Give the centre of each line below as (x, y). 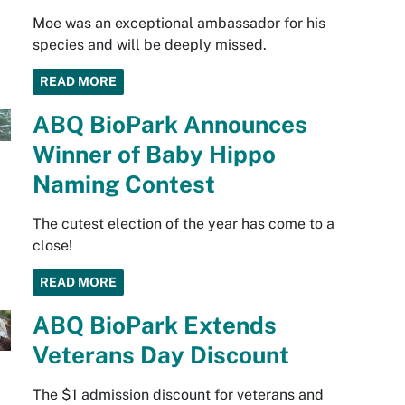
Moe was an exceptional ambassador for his (179, 24)
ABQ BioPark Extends (154, 325)
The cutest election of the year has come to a (183, 224)
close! (52, 246)
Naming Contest (123, 184)
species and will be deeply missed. (149, 45)
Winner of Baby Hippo (154, 155)
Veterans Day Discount (160, 355)
